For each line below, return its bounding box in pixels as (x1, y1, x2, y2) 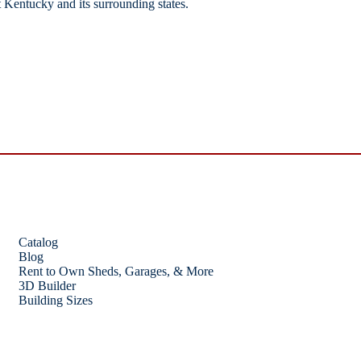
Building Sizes (19, 293, 93, 307)
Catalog (19, 235, 59, 249)
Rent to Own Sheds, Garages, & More (19, 264, 214, 278)
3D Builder (19, 279, 77, 293)
